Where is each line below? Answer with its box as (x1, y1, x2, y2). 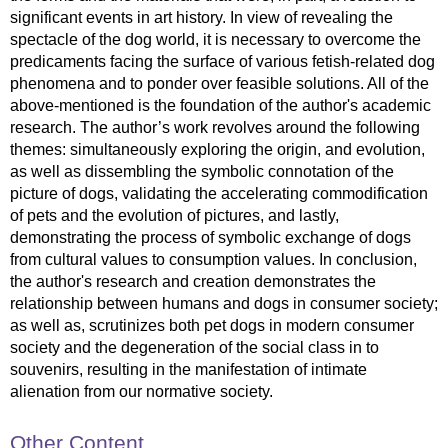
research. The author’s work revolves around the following (10, 119, 420, 136)
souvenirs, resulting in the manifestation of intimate (10, 361, 367, 378)
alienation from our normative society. (10, 383, 273, 400)
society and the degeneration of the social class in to (10, 339, 379, 356)
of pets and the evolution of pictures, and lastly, (10, 207, 339, 224)
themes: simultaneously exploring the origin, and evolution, (10, 141, 425, 158)
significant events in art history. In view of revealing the (10, 9, 393, 26)
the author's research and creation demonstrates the (10, 273, 376, 290)
